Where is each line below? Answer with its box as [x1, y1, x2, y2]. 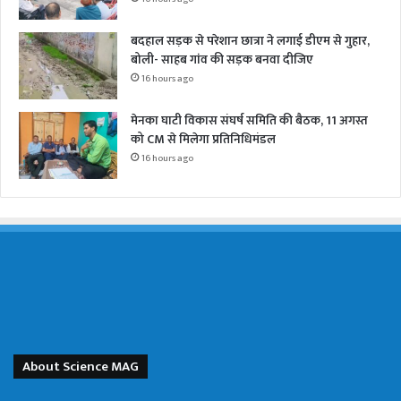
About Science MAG [22, 354, 139, 378]
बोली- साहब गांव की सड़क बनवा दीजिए [131, 48, 313, 70]
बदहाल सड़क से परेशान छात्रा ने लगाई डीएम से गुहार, [131, 30, 370, 51]
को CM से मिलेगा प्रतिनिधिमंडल [131, 128, 276, 149]
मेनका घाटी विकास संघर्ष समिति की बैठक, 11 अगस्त [131, 109, 368, 131]
